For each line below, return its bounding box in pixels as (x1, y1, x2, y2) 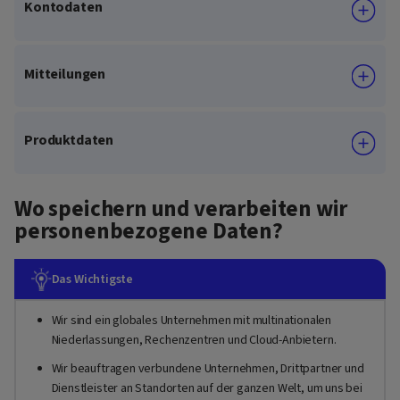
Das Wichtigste (51, 270, 134, 288)
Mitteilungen (24, 63, 106, 84)
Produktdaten (24, 130, 114, 151)
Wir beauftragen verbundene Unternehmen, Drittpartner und (51, 360, 364, 379)
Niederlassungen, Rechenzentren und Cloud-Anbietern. (51, 331, 337, 350)
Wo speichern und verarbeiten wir (14, 192, 348, 225)
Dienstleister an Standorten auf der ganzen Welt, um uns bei (51, 379, 362, 398)
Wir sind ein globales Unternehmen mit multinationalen (51, 312, 331, 330)
